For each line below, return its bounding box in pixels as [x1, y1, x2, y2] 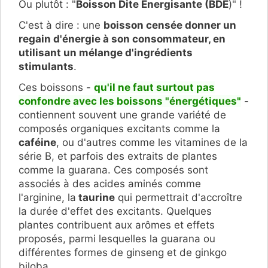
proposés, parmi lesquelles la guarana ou [19, 232, 215, 245]
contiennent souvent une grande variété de [19, 108, 226, 121]
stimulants [19, 60, 74, 72]
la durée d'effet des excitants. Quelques [19, 205, 212, 217]
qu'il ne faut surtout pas [94, 81, 215, 93]
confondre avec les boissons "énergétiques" [19, 95, 241, 107]
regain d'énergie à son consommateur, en [19, 32, 226, 45]
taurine [76, 191, 115, 203]
